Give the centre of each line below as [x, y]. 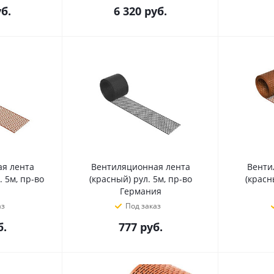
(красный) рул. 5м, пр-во [140, 179]
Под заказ [143, 206]
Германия [140, 191]
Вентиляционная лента [140, 167]
